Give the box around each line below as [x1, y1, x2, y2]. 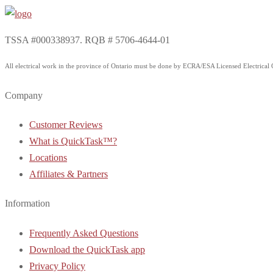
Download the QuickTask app [29, 244, 145, 255]
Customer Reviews [29, 119, 102, 130]
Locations [29, 152, 67, 163]
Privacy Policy [29, 260, 85, 271]
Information [5, 198, 50, 209]
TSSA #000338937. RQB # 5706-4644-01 [5, 34, 170, 45]
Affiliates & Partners [29, 169, 108, 180]
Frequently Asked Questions [29, 227, 138, 238]
